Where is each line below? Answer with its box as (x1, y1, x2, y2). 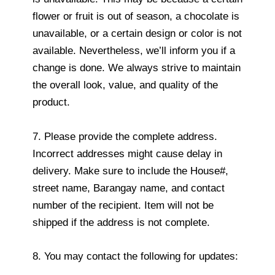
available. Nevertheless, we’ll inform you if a (33, 45, 235, 57)
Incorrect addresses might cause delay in (33, 147, 222, 160)
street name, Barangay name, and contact (33, 182, 225, 194)
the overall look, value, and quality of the (33, 79, 218, 91)
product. (33, 96, 70, 109)
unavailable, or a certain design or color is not (33, 28, 242, 40)
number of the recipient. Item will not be (33, 199, 214, 211)
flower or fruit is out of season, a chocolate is (33, 10, 239, 23)
